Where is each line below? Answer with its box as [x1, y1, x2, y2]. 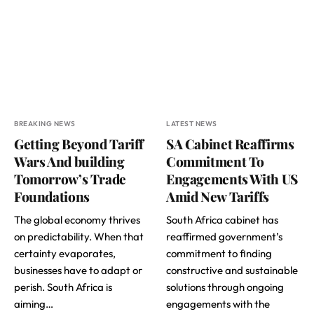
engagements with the [166, 297, 270, 311]
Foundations [14, 187, 90, 206]
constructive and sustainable [166, 264, 298, 278]
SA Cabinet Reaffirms [166, 135, 294, 153]
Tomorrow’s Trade [14, 170, 126, 189]
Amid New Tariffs [166, 187, 269, 206]
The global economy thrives [14, 213, 140, 227]
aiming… [14, 297, 53, 311]
